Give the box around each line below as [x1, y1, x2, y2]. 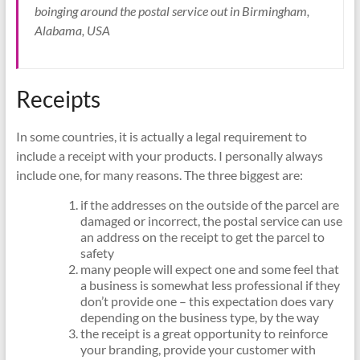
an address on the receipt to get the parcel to [80, 228, 325, 244]
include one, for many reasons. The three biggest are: [15, 166, 303, 182]
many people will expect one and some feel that [80, 260, 339, 276]
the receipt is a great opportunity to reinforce [80, 325, 328, 341]
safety [80, 244, 114, 260]
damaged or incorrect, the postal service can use [80, 212, 342, 228]
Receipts [15, 84, 100, 112]
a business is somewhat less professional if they [80, 276, 340, 292]
